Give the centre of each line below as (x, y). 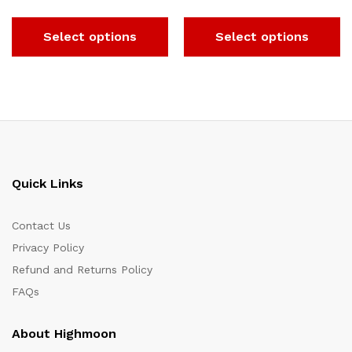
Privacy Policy (48, 247)
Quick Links (48, 183)
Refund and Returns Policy (82, 269)
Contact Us (41, 225)
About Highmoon (64, 334)
